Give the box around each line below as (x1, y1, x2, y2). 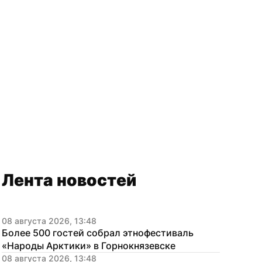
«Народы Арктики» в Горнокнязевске (2, 240, 175, 251)
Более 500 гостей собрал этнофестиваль (2, 227, 194, 239)
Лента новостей (2, 170, 136, 190)
